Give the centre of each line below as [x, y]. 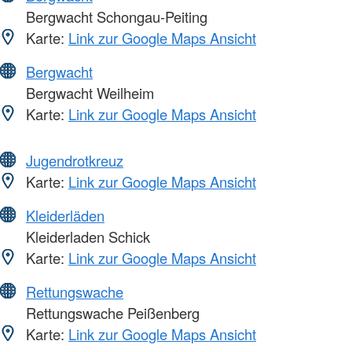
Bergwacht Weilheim [88, 93]
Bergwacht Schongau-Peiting [115, 17]
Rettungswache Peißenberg [111, 313]
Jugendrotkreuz [75, 161]
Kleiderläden [65, 216]
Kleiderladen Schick [86, 237]
